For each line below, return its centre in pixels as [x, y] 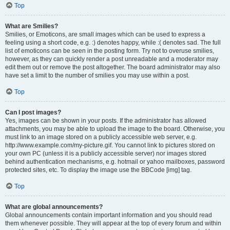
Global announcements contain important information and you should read [109, 215]
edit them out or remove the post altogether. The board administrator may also [113, 67]
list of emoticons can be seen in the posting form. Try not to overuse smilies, [110, 51]
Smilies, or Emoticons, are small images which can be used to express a [105, 34]
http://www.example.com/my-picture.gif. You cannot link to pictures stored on [110, 145]
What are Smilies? [32, 26]
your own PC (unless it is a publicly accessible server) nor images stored [106, 154]
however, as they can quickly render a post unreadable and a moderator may [112, 59]
